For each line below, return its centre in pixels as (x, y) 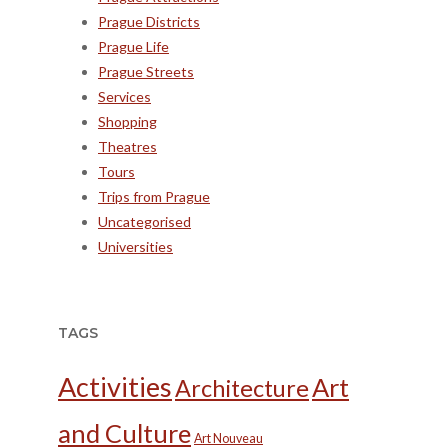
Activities (115, 387)
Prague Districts (149, 21)
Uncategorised (144, 221)
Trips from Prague (154, 196)
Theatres (127, 146)
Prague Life (133, 46)
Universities (135, 246)
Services (124, 96)
